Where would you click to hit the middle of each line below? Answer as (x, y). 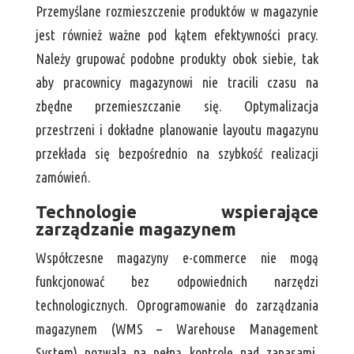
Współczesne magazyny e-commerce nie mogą (177, 258)
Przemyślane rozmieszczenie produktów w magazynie (177, 11)
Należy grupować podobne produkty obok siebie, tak (177, 59)
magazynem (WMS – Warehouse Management (177, 329)
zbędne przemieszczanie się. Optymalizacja (177, 106)
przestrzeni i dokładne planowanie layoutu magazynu (177, 130)
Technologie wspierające (177, 212)
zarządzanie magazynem (136, 229)
